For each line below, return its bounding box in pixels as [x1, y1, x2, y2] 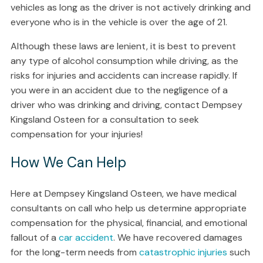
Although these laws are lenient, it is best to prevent [10, 39, 236, 52]
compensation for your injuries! [10, 127, 143, 140]
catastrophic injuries [139, 245, 227, 258]
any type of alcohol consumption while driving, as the [10, 54, 238, 67]
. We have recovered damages [113, 231, 242, 244]
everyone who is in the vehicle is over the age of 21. [10, 15, 227, 28]
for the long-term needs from [10, 245, 139, 258]
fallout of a [10, 231, 59, 244]
